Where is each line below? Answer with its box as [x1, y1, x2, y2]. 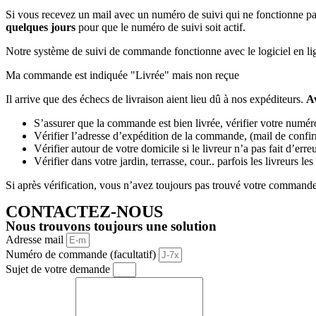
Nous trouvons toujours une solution [6, 218, 217, 233]
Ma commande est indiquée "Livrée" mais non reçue [6, 68, 239, 81]
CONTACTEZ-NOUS [6, 202, 163, 221]
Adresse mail [6, 233, 66, 245]
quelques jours [6, 20, 75, 33]
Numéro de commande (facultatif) [6, 248, 159, 260]
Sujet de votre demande [6, 262, 113, 275]
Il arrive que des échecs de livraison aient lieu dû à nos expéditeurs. [6, 92, 306, 105]
